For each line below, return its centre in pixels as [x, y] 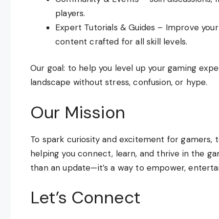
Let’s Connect [86, 197]
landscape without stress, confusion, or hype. [119, 82]
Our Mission [78, 112]
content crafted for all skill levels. [121, 41]
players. [70, 13]
